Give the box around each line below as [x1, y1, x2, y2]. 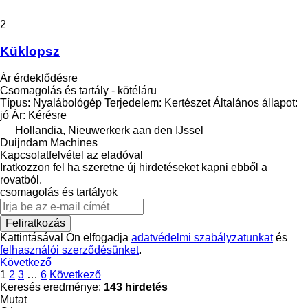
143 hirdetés [104, 280, 168, 293]
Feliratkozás [5, 217, 65, 229]
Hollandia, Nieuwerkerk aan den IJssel [15, 124, 203, 136]
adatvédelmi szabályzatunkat [131, 231, 273, 243]
